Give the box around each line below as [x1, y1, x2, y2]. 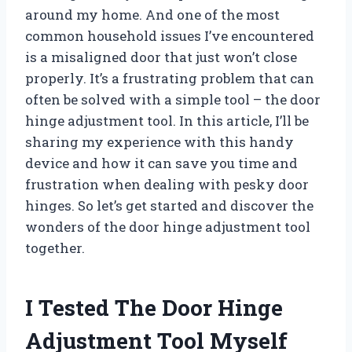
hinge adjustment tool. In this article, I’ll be [25, 111, 309, 130]
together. [25, 238, 85, 257]
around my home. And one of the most [25, 5, 280, 24]
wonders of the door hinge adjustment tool [25, 217, 310, 236]
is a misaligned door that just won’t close [25, 47, 297, 66]
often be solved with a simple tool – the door [25, 90, 321, 108]
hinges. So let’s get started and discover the [25, 196, 313, 214]
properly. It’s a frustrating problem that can [25, 68, 314, 87]
